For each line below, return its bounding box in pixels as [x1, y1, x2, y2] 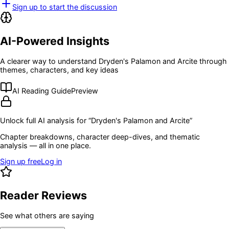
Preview [71, 86, 98, 95]
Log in [41, 157, 62, 166]
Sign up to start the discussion [12, 2, 117, 11]
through [197, 56, 227, 65]
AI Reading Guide [12, 86, 71, 95]
